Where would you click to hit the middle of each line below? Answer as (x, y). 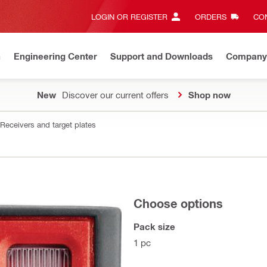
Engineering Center (55, 56)
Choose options (178, 203)
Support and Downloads (162, 56)
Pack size (154, 226)
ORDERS (210, 16)
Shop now (209, 95)
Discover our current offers (115, 95)
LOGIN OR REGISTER (129, 16)
